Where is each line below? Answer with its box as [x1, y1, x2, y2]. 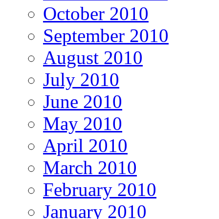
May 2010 [43, 113, 122, 134]
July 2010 [43, 69, 119, 90]
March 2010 [43, 157, 137, 178]
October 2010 [43, 3, 149, 24]
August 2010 [43, 47, 143, 68]
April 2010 [43, 135, 128, 156]
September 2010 [43, 25, 169, 46]
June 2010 [43, 91, 122, 112]
